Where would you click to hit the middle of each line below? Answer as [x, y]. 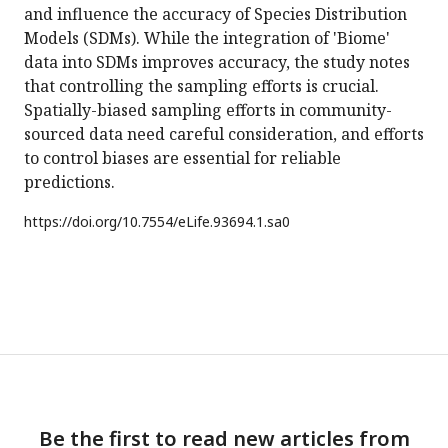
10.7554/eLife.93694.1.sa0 [206, 222]
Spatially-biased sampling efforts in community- [208, 110]
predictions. [69, 182]
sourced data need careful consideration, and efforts [224, 134]
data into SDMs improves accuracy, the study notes [217, 62]
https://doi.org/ [73, 222]
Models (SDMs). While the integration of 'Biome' [207, 38]
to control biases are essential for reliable [182, 158]
